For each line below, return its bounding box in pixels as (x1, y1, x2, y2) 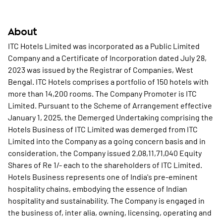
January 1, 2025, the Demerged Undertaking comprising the (8, 112, 213, 122)
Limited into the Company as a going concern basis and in (8, 136, 206, 146)
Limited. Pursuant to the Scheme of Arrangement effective (8, 101, 212, 110)
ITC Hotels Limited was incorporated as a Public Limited (8, 41, 200, 51)
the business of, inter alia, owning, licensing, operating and (8, 208, 212, 217)
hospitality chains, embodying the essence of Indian (8, 184, 187, 193)
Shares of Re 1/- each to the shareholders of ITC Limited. (8, 160, 202, 169)
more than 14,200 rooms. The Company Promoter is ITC (8, 89, 197, 98)
